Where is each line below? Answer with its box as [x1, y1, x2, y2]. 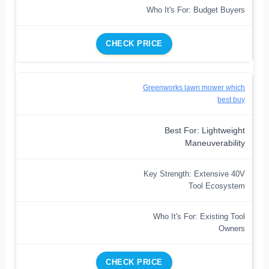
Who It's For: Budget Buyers [147, 5, 246, 14]
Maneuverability [185, 138, 246, 148]
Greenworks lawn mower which [143, 83, 246, 92]
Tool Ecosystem [189, 181, 246, 190]
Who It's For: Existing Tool [153, 211, 246, 221]
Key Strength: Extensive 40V [144, 169, 246, 178]
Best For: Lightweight [165, 125, 246, 135]
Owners [219, 223, 246, 233]
